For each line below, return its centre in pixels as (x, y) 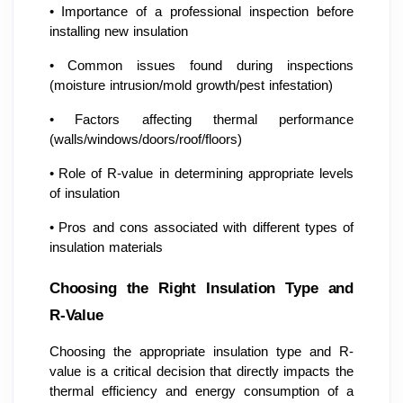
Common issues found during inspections (210, 65)
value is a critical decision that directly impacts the (201, 372)
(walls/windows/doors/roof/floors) (146, 139)
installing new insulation (119, 31)
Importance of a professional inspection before (207, 11)
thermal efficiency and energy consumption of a (201, 392)
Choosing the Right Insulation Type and (201, 288)
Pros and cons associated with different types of (206, 227)
